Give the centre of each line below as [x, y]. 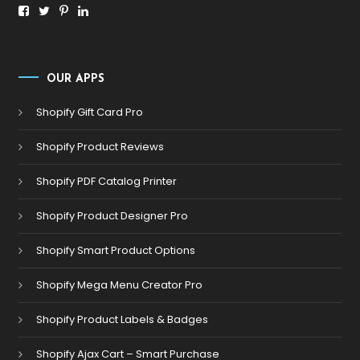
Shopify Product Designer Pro [112, 216]
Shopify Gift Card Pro [90, 112]
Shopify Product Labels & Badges [123, 320]
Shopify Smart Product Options [116, 251]
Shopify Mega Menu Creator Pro [120, 285]
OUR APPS [76, 80]
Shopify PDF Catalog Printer [107, 182]
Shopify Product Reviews [100, 147]
